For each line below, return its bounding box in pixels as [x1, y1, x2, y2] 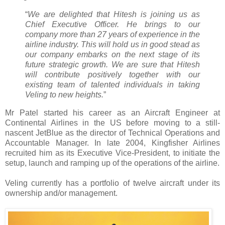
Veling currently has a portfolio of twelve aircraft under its [5, 178, 220, 187]
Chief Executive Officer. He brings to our [25, 20, 200, 29]
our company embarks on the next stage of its [25, 50, 200, 59]
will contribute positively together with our [25, 70, 200, 79]
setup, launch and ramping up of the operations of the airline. [5, 158, 219, 167]
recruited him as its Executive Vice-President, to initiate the [5, 148, 220, 157]
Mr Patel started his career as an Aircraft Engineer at [5, 108, 220, 117]
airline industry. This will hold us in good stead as [25, 40, 200, 49]
